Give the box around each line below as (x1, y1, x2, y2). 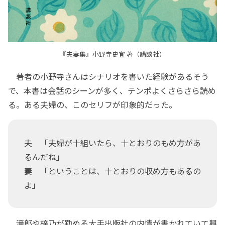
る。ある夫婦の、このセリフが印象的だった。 (8, 98, 177, 111)
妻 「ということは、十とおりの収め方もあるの (24, 165, 201, 177)
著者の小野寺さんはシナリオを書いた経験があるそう (8, 70, 209, 83)
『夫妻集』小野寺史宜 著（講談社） (59, 49, 166, 59)
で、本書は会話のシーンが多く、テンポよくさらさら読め (8, 84, 216, 97)
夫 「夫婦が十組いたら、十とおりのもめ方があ (24, 137, 201, 149)
